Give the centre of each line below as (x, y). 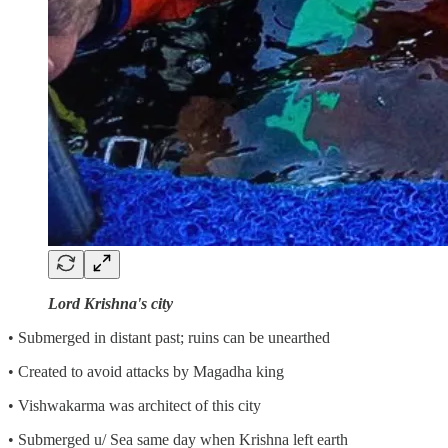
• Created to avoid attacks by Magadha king (146, 371)
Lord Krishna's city (110, 303)
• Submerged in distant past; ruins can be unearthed (169, 337)
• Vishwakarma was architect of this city (134, 405)
